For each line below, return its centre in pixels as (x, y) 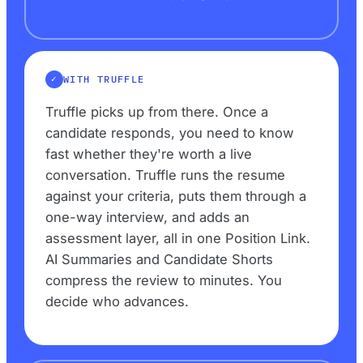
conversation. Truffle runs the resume (165, 175)
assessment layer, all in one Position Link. (178, 239)
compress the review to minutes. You (164, 281)
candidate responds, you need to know (170, 133)
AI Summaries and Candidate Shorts (159, 260)
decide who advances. (117, 302)
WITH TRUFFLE (104, 79)
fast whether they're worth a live (149, 154)
